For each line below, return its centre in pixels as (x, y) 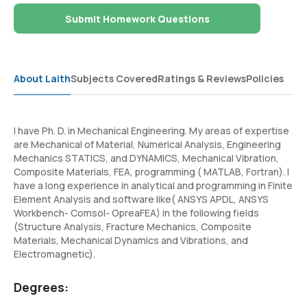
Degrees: (41, 287)
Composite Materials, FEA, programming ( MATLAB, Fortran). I (151, 172)
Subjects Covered (114, 78)
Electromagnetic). (54, 254)
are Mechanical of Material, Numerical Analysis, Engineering (147, 144)
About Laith (42, 78)
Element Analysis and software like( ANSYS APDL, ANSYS (141, 199)
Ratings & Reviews (202, 78)
